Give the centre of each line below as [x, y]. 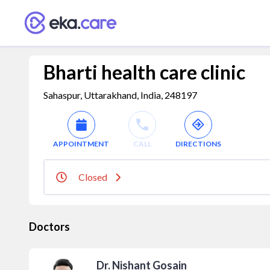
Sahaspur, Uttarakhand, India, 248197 [120, 95]
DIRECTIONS [198, 144]
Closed [93, 177]
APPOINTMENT [81, 144]
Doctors [49, 227]
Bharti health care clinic [144, 72]
